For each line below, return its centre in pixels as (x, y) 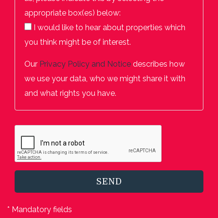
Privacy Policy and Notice (85, 64)
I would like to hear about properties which (109, 27)
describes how (159, 64)
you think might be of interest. (78, 42)
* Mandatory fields (40, 209)
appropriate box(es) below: (73, 13)
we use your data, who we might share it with (105, 78)
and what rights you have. (70, 93)
